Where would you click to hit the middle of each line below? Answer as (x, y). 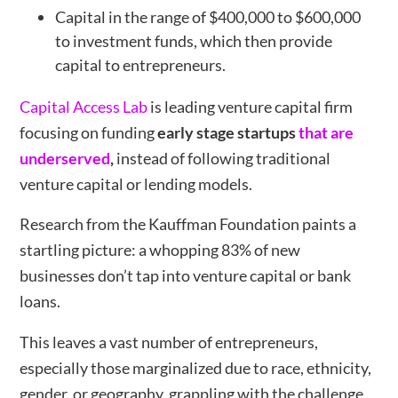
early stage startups (228, 133)
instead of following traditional (223, 159)
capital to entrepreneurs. (141, 64)
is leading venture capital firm (251, 107)
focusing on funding (89, 133)
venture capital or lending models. (136, 184)
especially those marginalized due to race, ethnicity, (196, 367)
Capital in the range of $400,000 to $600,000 (208, 16)
